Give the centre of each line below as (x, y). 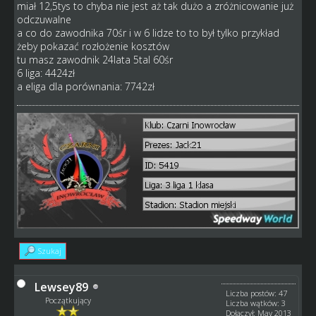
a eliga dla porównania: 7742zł (85, 86)
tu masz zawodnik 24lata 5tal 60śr (95, 59)
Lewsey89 (61, 287)
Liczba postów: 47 (257, 293)
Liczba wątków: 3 (256, 303)
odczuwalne (44, 19)
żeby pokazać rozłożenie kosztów (93, 46)
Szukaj (49, 250)
